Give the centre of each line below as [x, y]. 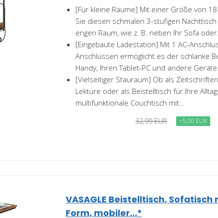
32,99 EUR [151, 121]
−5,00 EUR [193, 121]
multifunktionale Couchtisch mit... [130, 103]
